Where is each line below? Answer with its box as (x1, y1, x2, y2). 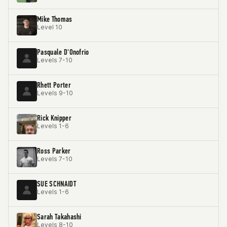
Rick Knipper (37, 113, 71, 123)
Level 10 (37, 23, 62, 31)
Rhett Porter (37, 80, 71, 90)
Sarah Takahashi (37, 212, 82, 221)
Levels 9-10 (37, 89, 73, 97)
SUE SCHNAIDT (37, 179, 76, 188)
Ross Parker (37, 146, 71, 156)
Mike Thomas (37, 14, 72, 24)
